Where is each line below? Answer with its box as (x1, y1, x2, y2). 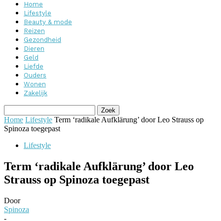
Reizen (24, 27, 45, 35)
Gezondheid (24, 36, 61, 43)
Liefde (24, 63, 43, 70)
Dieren (24, 45, 44, 52)
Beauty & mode (24, 18, 72, 26)
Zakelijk (24, 89, 47, 97)
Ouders (24, 72, 46, 79)
